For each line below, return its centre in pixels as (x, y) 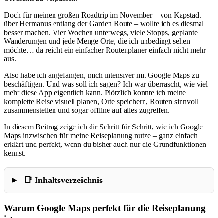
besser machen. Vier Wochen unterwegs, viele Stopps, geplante (101, 33)
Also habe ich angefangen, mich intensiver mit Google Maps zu (101, 75)
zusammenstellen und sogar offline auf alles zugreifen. (87, 110)
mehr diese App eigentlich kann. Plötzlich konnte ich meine (95, 93)
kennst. (15, 153)
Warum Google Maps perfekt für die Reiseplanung (105, 208)
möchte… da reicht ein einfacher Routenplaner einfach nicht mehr (105, 50)
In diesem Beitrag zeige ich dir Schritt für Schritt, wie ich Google (103, 127)
